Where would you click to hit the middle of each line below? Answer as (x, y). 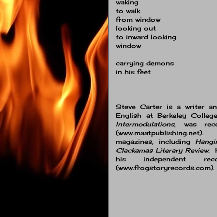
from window (138, 19)
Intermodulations (145, 124)
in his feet (133, 71)
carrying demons (145, 63)
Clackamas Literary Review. (163, 150)
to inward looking (146, 37)
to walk (128, 10)
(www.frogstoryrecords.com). (165, 167)
